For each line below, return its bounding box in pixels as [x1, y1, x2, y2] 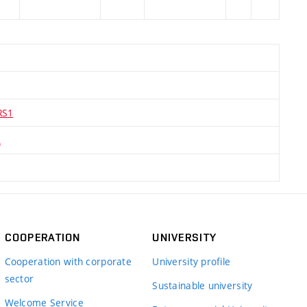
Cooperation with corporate [4, 255, 132, 268]
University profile [152, 255, 231, 268]
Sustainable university [152, 279, 253, 292]
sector [4, 272, 34, 285]
